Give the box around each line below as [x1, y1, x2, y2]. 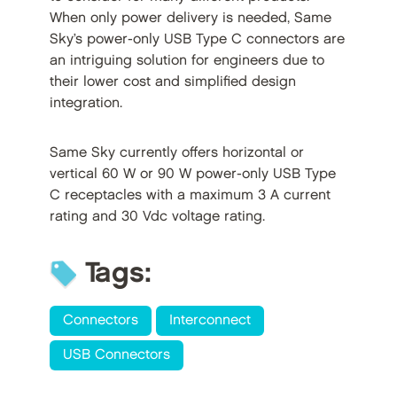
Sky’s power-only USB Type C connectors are [49, 33, 345, 47]
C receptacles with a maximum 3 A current [49, 189, 331, 203]
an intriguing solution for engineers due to [49, 54, 324, 68]
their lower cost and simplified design [49, 75, 296, 90]
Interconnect [168, 314, 251, 328]
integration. [49, 97, 122, 111]
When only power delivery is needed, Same [49, 12, 331, 26]
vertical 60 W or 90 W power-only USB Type [49, 167, 336, 182]
